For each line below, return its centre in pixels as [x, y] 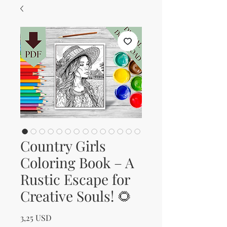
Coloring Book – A [77, 163]
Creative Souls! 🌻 [76, 196]
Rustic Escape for [75, 179]
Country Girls [63, 146]
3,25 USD [36, 218]
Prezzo [64, 217]
